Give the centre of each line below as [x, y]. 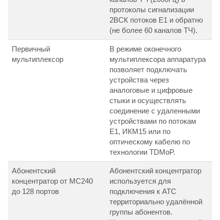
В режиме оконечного [145, 49]
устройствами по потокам [153, 121]
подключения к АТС [143, 192]
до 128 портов [35, 192]
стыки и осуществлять [148, 101]
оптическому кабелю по [150, 142]
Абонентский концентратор [155, 171]
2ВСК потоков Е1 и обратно [156, 20]
